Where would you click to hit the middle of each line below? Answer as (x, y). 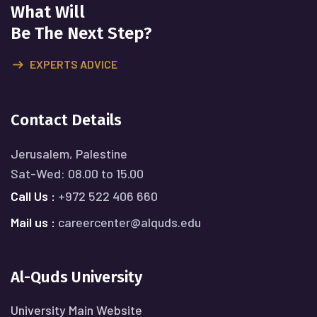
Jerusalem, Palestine (69, 154)
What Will (48, 12)
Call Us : (34, 196)
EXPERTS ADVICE (74, 64)
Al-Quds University (76, 277)
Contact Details (66, 120)
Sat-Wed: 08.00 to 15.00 (77, 174)
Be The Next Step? (81, 34)
